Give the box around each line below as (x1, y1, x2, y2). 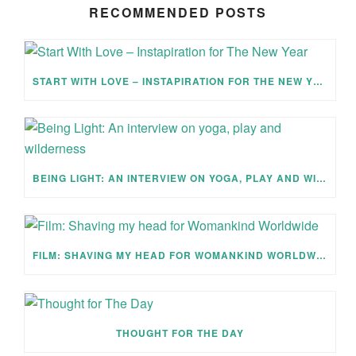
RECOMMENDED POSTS (89, 2, 267, 21)
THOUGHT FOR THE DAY (116, 326, 244, 341)
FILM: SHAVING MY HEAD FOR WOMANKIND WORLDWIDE (316, 248, 326, 263)
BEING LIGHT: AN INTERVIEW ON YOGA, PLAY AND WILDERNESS (316, 170, 326, 185)
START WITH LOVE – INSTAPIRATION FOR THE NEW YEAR (313, 73, 323, 88)
